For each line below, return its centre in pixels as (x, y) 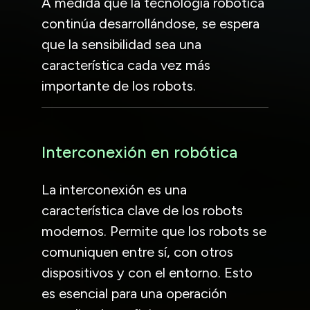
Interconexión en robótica (139, 152)
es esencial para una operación (134, 293)
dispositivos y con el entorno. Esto (147, 272)
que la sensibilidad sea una (121, 44)
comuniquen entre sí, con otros (137, 252)
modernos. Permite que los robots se (154, 231)
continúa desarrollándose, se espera (151, 23)
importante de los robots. (119, 85)
